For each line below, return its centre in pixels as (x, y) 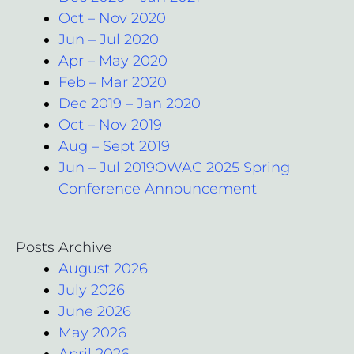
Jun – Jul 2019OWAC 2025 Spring (174, 167)
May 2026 (92, 332)
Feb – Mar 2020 (113, 82)
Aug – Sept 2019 (114, 146)
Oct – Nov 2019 (110, 124)
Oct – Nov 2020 (112, 18)
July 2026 (92, 290)
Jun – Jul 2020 (109, 39)
